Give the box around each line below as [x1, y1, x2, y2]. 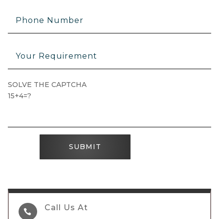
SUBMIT [69, 142, 101, 151]
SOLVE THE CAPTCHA [7, 80, 87, 89]
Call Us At [44, 202, 88, 212]
